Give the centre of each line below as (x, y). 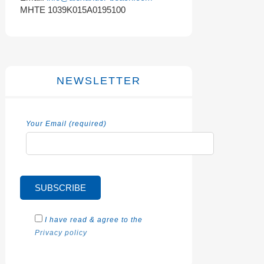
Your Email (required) (67, 124)
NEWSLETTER (99, 81)
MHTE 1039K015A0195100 (73, 10)
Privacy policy (61, 233)
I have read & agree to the (94, 220)
